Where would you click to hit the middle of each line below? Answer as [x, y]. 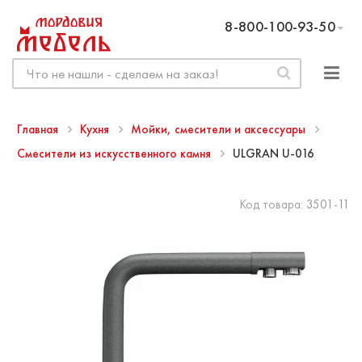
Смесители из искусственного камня [116, 153]
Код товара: [273, 204]
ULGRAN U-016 [274, 153]
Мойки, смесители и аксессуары [220, 129]
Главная [39, 129]
